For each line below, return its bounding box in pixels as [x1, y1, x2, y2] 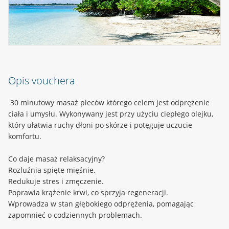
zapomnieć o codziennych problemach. [8, 210, 142, 220]
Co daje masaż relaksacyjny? [8, 153, 105, 164]
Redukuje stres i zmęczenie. [8, 176, 104, 186]
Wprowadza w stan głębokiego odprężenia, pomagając [8, 198, 194, 209]
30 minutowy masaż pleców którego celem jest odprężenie [8, 97, 210, 107]
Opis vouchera [8, 73, 75, 87]
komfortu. [8, 131, 41, 141]
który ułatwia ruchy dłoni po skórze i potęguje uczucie [8, 120, 192, 130]
